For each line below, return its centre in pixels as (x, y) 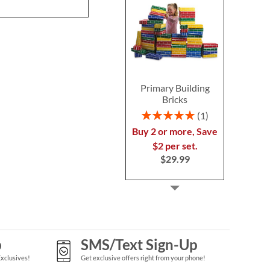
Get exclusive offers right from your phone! (143, 258)
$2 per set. (175, 145)
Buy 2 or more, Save (175, 131)
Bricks (175, 99)
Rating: (154, 113)
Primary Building (175, 87)
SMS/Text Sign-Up (139, 244)
